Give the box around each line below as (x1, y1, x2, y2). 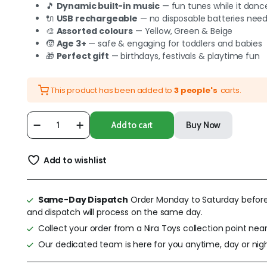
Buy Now (186, 120, 221, 131)
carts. (220, 84, 241, 96)
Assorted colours (56, 25, 133, 37)
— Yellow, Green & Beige (133, 25, 233, 37)
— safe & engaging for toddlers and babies (86, 38, 262, 49)
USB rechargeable (56, 13, 138, 24)
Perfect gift (56, 50, 109, 62)
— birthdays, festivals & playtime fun (108, 50, 260, 62)
